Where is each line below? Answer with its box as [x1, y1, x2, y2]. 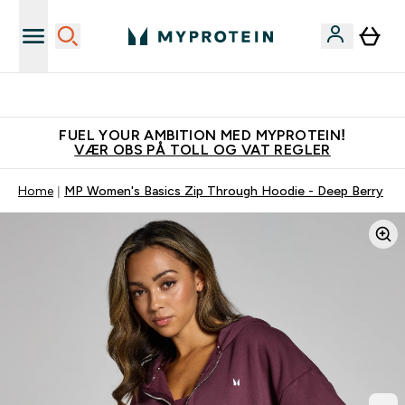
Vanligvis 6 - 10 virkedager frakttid [112, 88, 315, 102]
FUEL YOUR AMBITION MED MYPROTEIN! [59, 127, 346, 143]
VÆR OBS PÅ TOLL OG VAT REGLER [74, 142, 331, 157]
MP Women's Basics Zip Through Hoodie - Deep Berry [64, 184, 383, 198]
